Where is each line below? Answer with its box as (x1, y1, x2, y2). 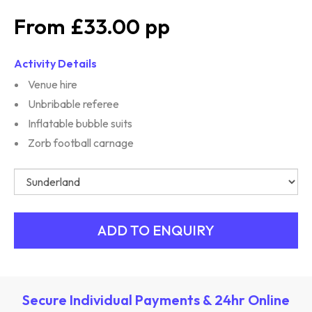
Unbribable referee (28, 97, 119, 111)
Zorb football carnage (28, 136, 134, 150)
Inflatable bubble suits (28, 116, 132, 130)
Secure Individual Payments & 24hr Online (22, 291, 290, 309)
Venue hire (28, 77, 77, 91)
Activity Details (14, 56, 97, 70)
